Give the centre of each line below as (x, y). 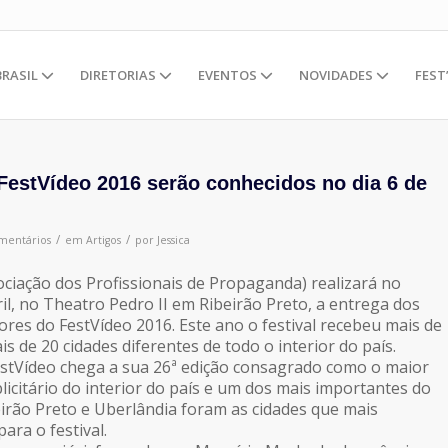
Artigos (103, 240)
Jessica (173, 240)
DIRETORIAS (119, 75)
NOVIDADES (337, 75)
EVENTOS (229, 75)
